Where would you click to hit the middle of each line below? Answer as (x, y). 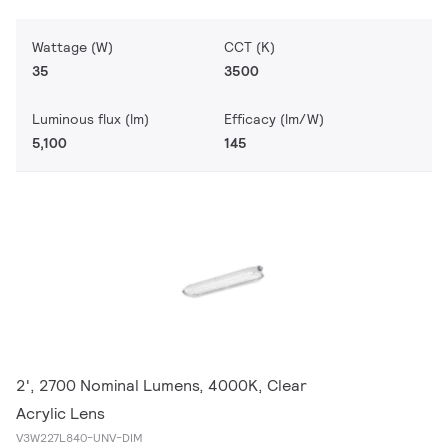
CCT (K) (249, 47)
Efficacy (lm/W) (274, 119)
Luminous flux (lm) (90, 119)
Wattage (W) (72, 47)
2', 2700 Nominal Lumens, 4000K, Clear (161, 385)
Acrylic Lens (60, 413)
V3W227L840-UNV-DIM (79, 437)
